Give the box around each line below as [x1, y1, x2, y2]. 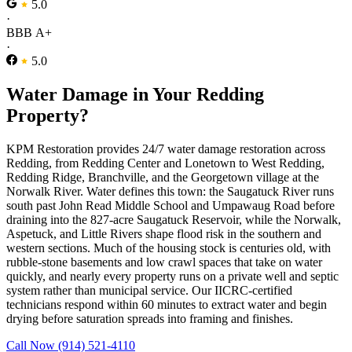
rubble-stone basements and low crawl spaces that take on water [6, 255, 322, 269]
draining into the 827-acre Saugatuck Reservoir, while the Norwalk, [6, 212, 341, 226]
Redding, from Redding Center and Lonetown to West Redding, [6, 156, 324, 170]
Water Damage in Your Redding [6, 83, 264, 104]
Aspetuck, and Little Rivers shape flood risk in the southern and [6, 226, 321, 240]
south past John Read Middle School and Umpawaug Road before [6, 198, 335, 212]
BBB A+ [6, 25, 52, 39]
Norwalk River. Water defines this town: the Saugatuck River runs [6, 184, 334, 198]
